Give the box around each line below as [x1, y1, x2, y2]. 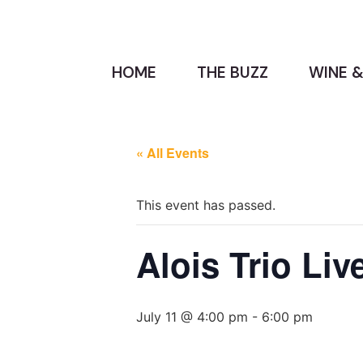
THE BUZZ [197, 62, 268, 83]
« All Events [136, 143, 209, 162]
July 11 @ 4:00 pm [136, 308, 248, 325]
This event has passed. [136, 196, 275, 213]
